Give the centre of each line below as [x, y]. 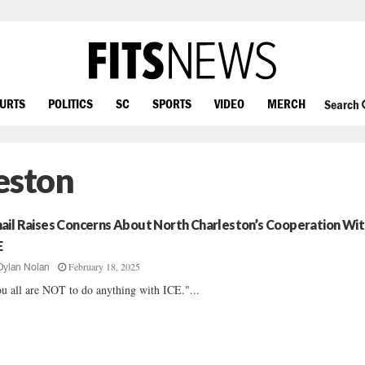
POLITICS [70, 103]
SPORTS [172, 103]
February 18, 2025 [105, 266]
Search [343, 105]
